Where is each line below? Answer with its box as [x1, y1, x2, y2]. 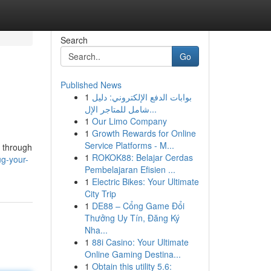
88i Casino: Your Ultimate [91, 236, 189, 248]
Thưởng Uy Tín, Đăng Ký [84, 212, 180, 224]
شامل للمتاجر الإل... [149, 103, 157, 115]
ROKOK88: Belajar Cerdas [91, 151, 193, 163]
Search [60, 34, 88, 46]
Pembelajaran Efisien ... [84, 163, 175, 175]
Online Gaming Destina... [84, 248, 181, 260]
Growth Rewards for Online [91, 127, 196, 139]
